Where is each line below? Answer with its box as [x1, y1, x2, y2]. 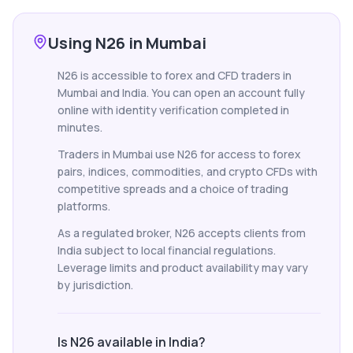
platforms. [58, 199, 110, 214]
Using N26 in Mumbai [48, 32, 206, 54]
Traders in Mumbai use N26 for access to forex [58, 147, 301, 162]
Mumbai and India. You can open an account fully [58, 85, 305, 100]
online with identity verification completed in [58, 102, 289, 117]
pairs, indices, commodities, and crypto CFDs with [58, 164, 318, 179]
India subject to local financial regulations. [58, 243, 276, 258]
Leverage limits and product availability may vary [58, 260, 308, 275]
